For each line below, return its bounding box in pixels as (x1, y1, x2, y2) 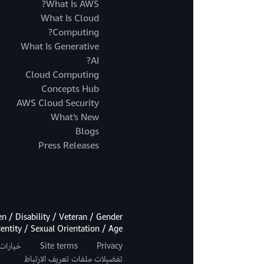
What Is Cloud (41, 11, 99, 26)
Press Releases (38, 138, 99, 153)
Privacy (97, 240, 123, 253)
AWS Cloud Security (16, 96, 99, 111)
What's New (51, 110, 99, 125)
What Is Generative (21, 39, 99, 54)
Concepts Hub (41, 82, 99, 97)
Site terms (40, 240, 78, 253)
